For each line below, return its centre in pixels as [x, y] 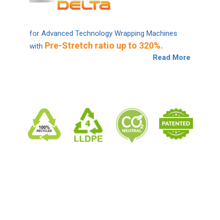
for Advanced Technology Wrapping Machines [103, 33]
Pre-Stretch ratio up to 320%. [104, 45]
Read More [172, 57]
